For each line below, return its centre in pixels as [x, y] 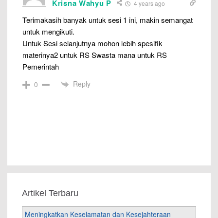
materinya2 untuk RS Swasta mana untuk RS [95, 54]
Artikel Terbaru [50, 193]
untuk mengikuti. [48, 31]
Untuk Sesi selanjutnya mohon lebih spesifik [92, 43]
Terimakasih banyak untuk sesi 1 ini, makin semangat [108, 19]
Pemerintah [41, 66]
